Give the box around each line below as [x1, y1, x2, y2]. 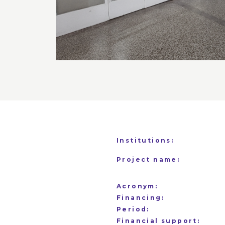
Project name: [117, 156, 180, 163]
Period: [117, 205, 150, 213]
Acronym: [117, 182, 158, 190]
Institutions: [117, 137, 174, 144]
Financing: [117, 194, 164, 201]
